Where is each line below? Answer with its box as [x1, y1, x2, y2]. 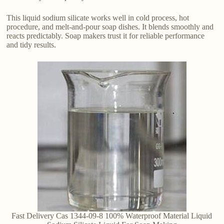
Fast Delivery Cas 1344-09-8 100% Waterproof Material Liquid [11, 211, 212, 220]
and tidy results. [6, 40, 56, 49]
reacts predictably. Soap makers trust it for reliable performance [6, 31, 205, 40]
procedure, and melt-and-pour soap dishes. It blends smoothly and [6, 22, 214, 31]
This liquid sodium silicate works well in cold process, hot [6, 13, 189, 22]
